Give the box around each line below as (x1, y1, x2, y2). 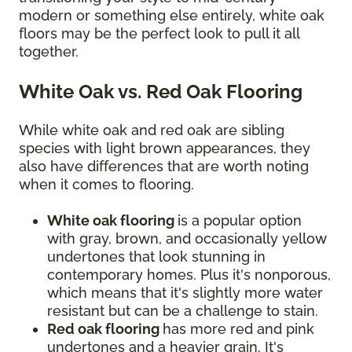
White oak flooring (47, 211, 178, 229)
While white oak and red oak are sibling (19, 121, 284, 138)
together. (19, 42, 79, 60)
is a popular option (178, 211, 302, 229)
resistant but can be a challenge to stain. (47, 302, 322, 319)
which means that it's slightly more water (47, 284, 323, 301)
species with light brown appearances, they (19, 139, 310, 156)
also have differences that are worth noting (19, 157, 309, 174)
